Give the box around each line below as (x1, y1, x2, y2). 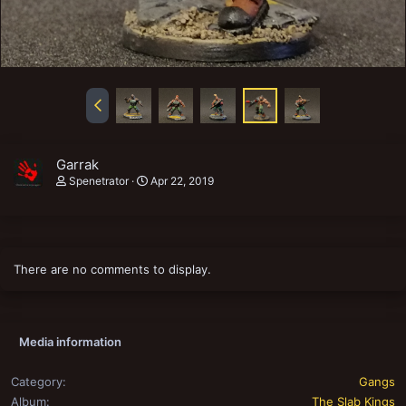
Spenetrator (69, 174, 129, 188)
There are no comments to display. (14, 262, 211, 277)
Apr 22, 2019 (150, 174, 214, 188)
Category (11, 374, 63, 390)
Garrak (56, 156, 99, 174)
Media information (19, 334, 121, 350)
